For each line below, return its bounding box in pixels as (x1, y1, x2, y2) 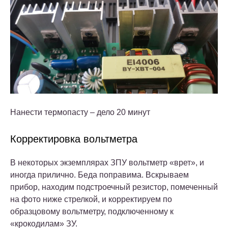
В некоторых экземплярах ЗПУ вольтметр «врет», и (10, 158, 204, 167)
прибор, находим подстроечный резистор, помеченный (10, 183, 218, 192)
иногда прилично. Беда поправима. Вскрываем (10, 170, 189, 180)
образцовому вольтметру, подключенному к (10, 207, 174, 216)
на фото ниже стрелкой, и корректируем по (10, 195, 172, 204)
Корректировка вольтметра (10, 133, 137, 145)
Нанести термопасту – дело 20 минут (10, 108, 150, 117)
